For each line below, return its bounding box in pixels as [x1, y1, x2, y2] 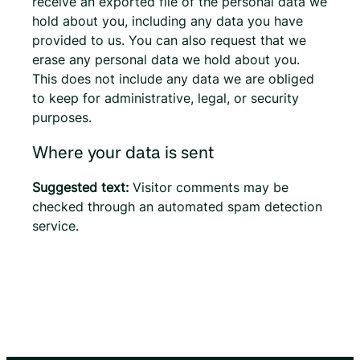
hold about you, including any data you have [32, 12, 303, 29]
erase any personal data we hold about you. [32, 51, 300, 67]
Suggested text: [32, 178, 133, 195]
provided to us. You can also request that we [32, 31, 306, 48]
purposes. [32, 108, 92, 125]
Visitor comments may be [133, 178, 288, 195]
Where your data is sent [32, 141, 214, 162]
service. [32, 217, 79, 234]
